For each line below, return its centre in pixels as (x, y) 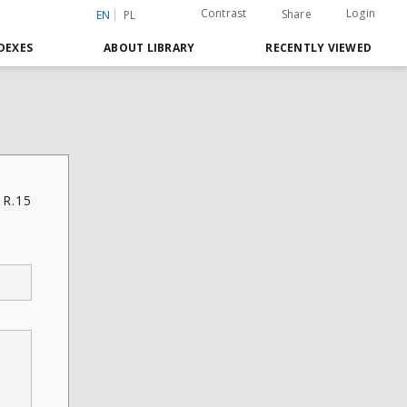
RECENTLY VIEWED (318, 48)
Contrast (223, 13)
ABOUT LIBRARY (149, 48)
